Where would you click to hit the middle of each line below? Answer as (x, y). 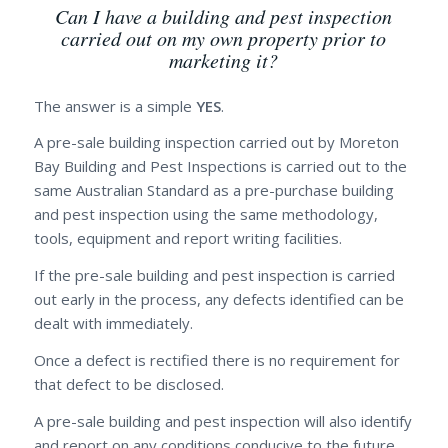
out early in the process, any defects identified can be (218, 299)
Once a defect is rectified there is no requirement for (216, 359)
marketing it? (224, 59)
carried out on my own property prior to (224, 37)
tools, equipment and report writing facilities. (187, 238)
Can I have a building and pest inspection (224, 15)
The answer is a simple (114, 105)
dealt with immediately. (113, 323)
